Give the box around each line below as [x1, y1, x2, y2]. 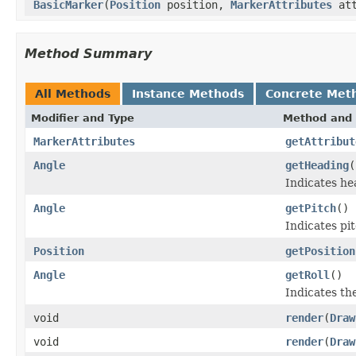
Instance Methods [132, 87, 244, 100]
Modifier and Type [31, 111, 134, 124]
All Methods [35, 87, 110, 100]
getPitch [285, 201, 336, 215]
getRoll [285, 268, 330, 281]
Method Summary [25, 45, 152, 61]
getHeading [285, 158, 349, 172]
